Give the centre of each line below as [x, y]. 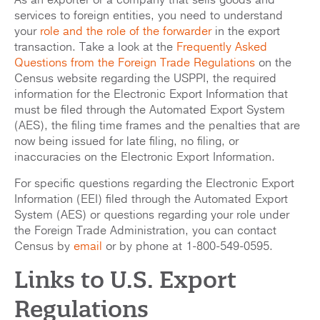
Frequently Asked [222, 47]
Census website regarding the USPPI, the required [145, 79]
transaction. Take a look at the [95, 47]
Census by [44, 247]
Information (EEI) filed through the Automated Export [151, 200]
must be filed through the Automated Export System [150, 110]
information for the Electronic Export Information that [151, 95]
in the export [246, 32]
